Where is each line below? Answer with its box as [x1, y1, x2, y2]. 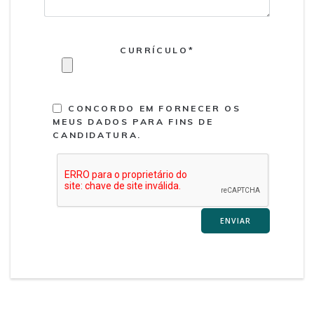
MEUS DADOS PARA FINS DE [53, 116, 214, 128]
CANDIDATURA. [53, 130, 142, 141]
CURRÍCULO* [119, 45, 195, 56]
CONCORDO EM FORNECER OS [67, 103, 241, 114]
